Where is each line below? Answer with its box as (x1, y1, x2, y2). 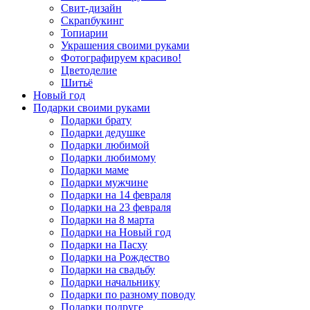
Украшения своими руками (61, 39, 190, 51)
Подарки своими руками (33, 101, 150, 113)
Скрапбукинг (61, 14, 124, 26)
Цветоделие (61, 64, 117, 76)
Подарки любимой (61, 138, 149, 151)
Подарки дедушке (61, 126, 145, 138)
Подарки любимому (61, 151, 156, 163)
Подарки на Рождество (61, 250, 170, 263)
